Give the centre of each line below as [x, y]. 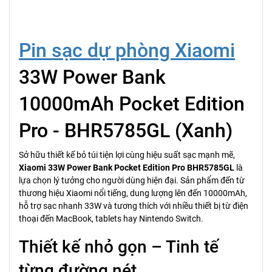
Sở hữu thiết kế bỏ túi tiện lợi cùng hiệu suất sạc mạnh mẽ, [127, 155]
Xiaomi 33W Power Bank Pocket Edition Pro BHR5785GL [127, 168]
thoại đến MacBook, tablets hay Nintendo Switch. [111, 219]
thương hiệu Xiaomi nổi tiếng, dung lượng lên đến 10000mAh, [133, 193]
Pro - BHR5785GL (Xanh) [126, 131]
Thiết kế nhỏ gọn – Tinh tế [119, 247]
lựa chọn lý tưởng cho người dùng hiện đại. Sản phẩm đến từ [132, 180]
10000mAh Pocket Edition [132, 104]
